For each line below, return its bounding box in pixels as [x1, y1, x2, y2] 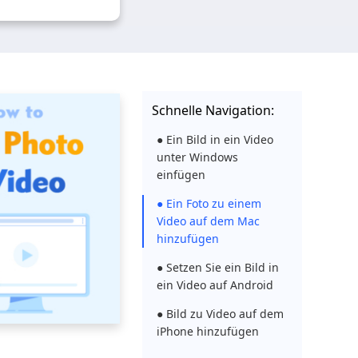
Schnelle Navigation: [152, 101, 274, 119]
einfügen [157, 167, 205, 182]
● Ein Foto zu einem [157, 196, 261, 211]
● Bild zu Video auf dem [157, 306, 284, 321]
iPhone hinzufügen [157, 324, 259, 339]
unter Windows [157, 149, 238, 165]
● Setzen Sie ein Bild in [157, 260, 279, 275]
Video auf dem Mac [157, 213, 260, 229]
